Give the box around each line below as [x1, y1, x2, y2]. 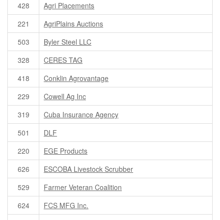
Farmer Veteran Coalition [44, 182, 122, 192]
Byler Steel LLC [44, 37, 92, 47]
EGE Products [44, 146, 88, 156]
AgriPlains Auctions [44, 19, 104, 29]
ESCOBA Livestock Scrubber [44, 164, 134, 174]
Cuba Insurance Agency [44, 110, 119, 120]
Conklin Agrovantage [44, 73, 109, 83]
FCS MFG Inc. [44, 200, 89, 211]
